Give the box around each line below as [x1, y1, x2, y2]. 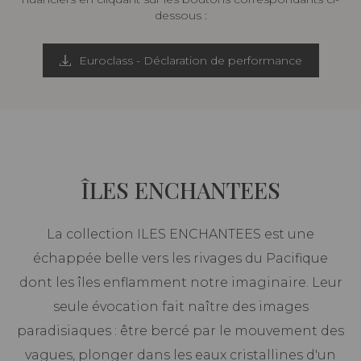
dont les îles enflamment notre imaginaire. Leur [19, 275, 342, 291]
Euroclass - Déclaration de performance [78, 53, 302, 68]
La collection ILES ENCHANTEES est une [47, 226, 314, 243]
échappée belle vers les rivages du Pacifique [33, 251, 328, 267]
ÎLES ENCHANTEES [81, 175, 280, 205]
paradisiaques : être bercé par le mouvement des [17, 323, 344, 339]
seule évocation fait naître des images [52, 299, 309, 315]
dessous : [154, 8, 207, 23]
